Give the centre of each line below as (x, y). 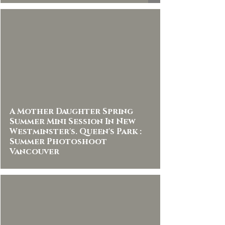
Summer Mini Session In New (73, 122)
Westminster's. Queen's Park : (76, 132)
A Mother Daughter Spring (71, 111)
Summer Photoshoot (58, 142)
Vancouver (34, 152)
